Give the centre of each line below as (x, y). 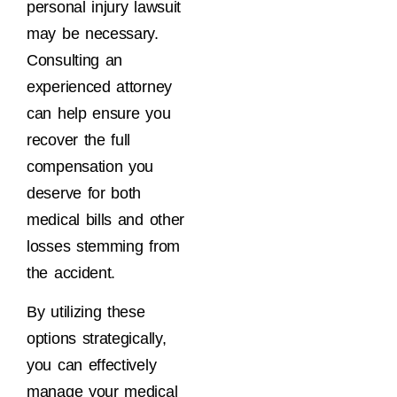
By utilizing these (86, 312)
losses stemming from (103, 246)
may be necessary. (93, 33)
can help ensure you (99, 113)
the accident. (71, 272)
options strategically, (97, 339)
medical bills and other (106, 219)
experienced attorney (99, 86)
